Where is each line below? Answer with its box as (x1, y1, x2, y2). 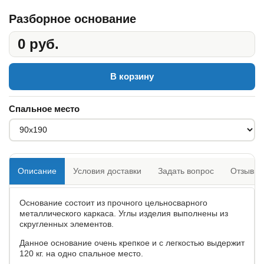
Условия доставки (73, 166, 141, 176)
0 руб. (18, 35, 59, 52)
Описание (18, 166, 57, 176)
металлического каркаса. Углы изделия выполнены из (19, 208, 228, 218)
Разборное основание (9, 12, 136, 25)
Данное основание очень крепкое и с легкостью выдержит (19, 237, 245, 247)
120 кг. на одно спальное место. (19, 248, 143, 258)
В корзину (110, 71, 154, 81)
